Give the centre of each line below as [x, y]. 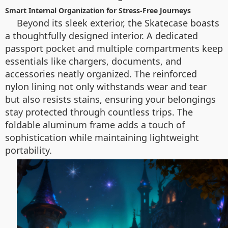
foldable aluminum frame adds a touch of [95, 125]
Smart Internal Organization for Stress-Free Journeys [98, 10]
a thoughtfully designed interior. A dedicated [102, 36]
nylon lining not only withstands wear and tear [106, 87]
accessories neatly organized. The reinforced [101, 74]
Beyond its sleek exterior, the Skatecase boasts [118, 23]
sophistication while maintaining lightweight [102, 137]
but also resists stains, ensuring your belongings [110, 99]
